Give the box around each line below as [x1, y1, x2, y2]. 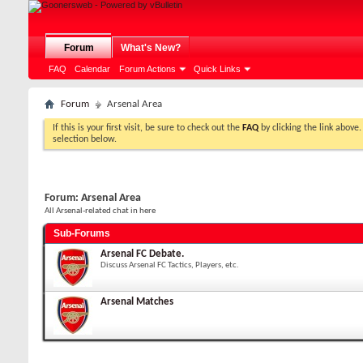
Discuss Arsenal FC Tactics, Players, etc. [100, 261, 239, 270]
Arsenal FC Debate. [100, 249, 184, 259]
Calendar [75, 64, 110, 74]
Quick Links [194, 64, 241, 74]
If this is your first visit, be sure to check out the [53, 123, 242, 133]
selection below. [53, 135, 117, 144]
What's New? [121, 42, 181, 53]
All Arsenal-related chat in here [45, 207, 156, 216]
